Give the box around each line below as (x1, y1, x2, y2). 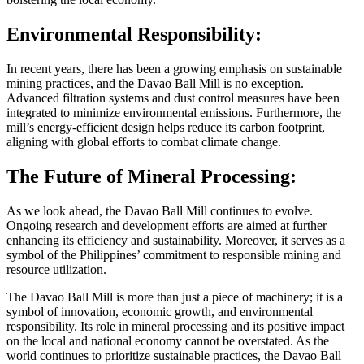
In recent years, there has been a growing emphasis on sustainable (6, 62, 342, 76)
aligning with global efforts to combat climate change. (6, 135, 281, 149)
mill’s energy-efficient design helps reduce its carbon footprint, (6, 120, 325, 135)
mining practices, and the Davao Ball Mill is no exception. (6, 76, 304, 91)
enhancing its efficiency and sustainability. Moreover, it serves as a (6, 232, 345, 247)
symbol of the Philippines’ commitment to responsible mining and (6, 247, 341, 262)
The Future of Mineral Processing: (6, 166, 297, 188)
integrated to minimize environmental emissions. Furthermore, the (6, 106, 341, 120)
